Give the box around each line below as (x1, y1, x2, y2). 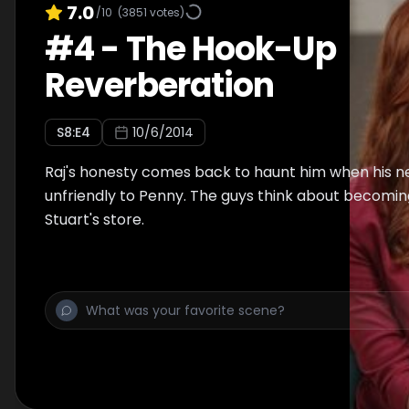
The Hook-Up (125, 26, 336, 72)
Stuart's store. (45, 209, 144, 230)
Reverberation (45, 62, 275, 109)
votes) (147, 4, 184, 20)
